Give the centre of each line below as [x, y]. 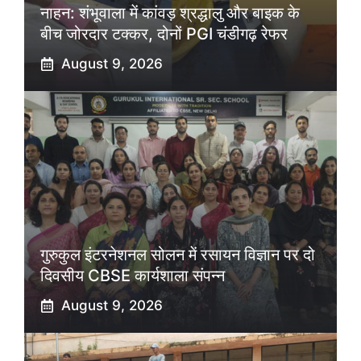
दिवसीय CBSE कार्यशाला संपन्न [133, 276]
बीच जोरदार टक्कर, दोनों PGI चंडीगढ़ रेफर [164, 34]
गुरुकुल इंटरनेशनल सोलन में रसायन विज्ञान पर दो [178, 255]
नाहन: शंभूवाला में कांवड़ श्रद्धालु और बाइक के [170, 13]
